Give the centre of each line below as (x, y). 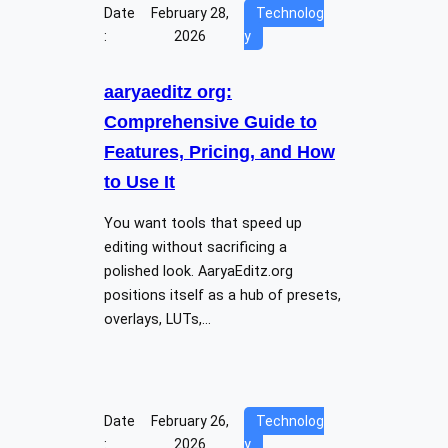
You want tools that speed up (203, 223)
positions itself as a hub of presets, (222, 295)
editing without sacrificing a (195, 247)
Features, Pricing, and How (219, 151)
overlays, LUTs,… (157, 319)
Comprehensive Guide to (210, 121)
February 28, (190, 12)
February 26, (190, 420)
